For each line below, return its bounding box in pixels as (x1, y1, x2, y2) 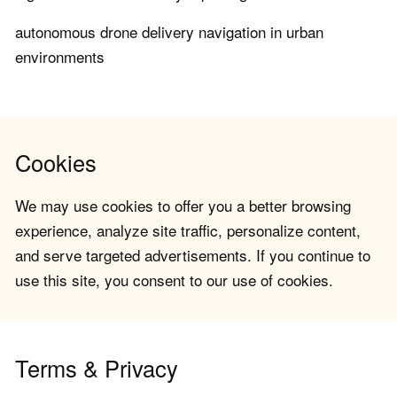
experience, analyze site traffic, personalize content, (15, 219, 361, 242)
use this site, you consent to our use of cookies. (15, 269, 333, 292)
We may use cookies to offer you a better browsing (15, 194, 351, 217)
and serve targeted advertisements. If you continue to (15, 244, 370, 267)
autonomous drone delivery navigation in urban (15, 20, 323, 43)
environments (15, 45, 105, 68)
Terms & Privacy (15, 352, 178, 385)
